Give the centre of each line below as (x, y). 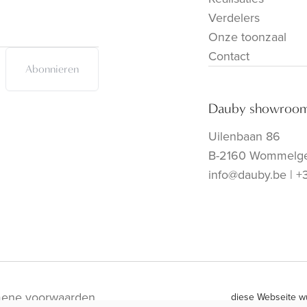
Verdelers (234, 18)
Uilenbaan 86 (244, 136)
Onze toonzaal (247, 37)
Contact (229, 56)
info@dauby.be (247, 175)
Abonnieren (52, 69)
